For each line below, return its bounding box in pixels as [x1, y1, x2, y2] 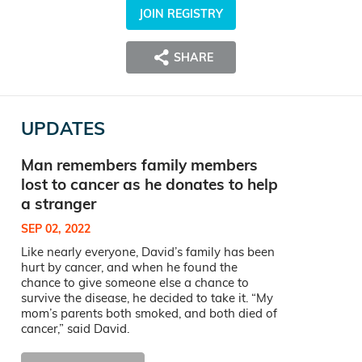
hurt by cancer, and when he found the [21, 259, 238, 276]
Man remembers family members [21, 155, 258, 175]
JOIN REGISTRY [139, 6, 223, 22]
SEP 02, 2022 [21, 221, 90, 237]
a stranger [21, 194, 96, 214]
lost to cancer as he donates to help [21, 175, 278, 195]
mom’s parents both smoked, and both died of [21, 305, 277, 322]
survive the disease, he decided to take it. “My [21, 290, 273, 306]
